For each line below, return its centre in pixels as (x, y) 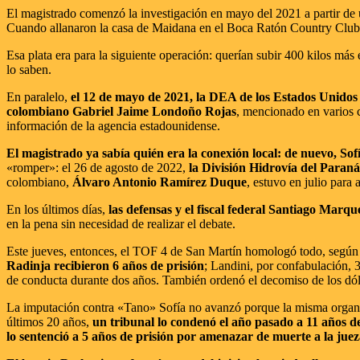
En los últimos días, (57, 209)
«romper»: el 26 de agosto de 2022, (98, 167)
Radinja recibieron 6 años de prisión (105, 265)
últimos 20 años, (49, 321)
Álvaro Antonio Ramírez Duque (160, 182)
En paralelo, (39, 96)
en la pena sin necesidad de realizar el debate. (121, 223)
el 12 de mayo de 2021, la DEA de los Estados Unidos (214, 96)
